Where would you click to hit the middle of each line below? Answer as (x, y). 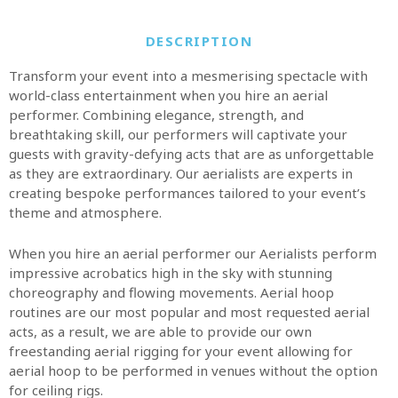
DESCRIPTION (199, 41)
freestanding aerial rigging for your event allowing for (181, 351)
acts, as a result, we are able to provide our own (160, 331)
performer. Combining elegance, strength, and (156, 115)
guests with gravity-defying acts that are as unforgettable (191, 154)
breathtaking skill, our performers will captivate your (178, 134)
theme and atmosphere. (85, 212)
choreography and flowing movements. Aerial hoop (171, 292)
